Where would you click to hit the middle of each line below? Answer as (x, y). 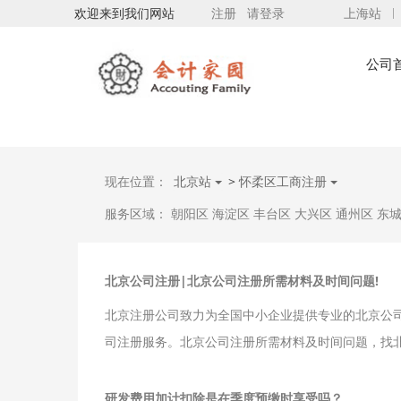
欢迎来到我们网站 (124, 13)
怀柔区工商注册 (285, 181)
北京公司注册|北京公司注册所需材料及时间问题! (242, 280)
